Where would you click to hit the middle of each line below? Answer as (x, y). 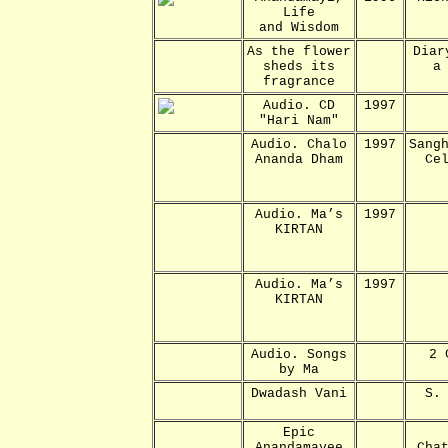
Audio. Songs (299, 354)
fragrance (299, 81)
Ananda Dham (299, 159)
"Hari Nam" (299, 120)
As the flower (299, 51)
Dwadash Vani (299, 393)
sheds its (299, 66)
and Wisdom (299, 27)
